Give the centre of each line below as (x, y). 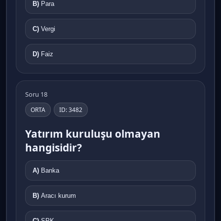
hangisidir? (54, 147)
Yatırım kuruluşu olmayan (93, 133)
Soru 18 (36, 94)
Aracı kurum (58, 195)
